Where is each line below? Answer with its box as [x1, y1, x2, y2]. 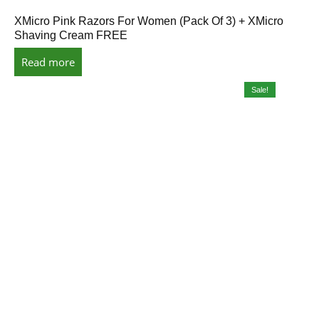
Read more [21, 54, 75, 69]
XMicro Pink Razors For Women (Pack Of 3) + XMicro [14, 14, 283, 27]
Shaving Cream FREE [14, 28, 127, 41]
